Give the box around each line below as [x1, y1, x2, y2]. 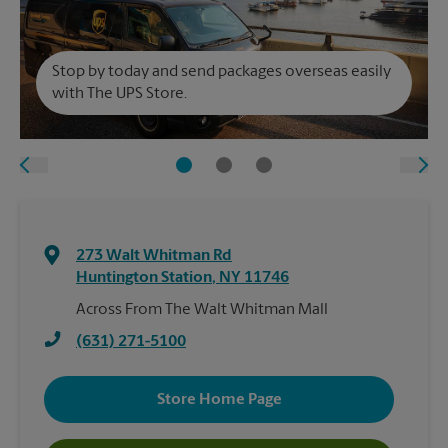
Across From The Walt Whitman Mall [76, 302, 328, 319]
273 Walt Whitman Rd [76, 248, 232, 265]
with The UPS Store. [52, 86, 187, 103]
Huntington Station [76, 270, 212, 287]
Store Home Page [156, 391, 282, 408]
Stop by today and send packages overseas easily [52, 64, 391, 81]
